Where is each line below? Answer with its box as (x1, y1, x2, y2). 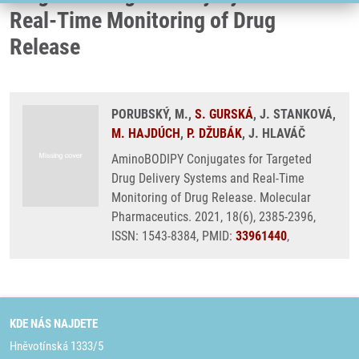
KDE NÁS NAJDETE (10, 317, 98, 331)
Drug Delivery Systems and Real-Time (111, 171, 305, 186)
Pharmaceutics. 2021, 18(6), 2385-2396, (111, 209, 316, 224)
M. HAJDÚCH (111, 126, 180, 141)
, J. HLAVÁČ (242, 126, 305, 141)
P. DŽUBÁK (187, 126, 242, 141)
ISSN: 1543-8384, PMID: (111, 228, 236, 244)
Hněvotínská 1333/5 (10, 339, 103, 353)
